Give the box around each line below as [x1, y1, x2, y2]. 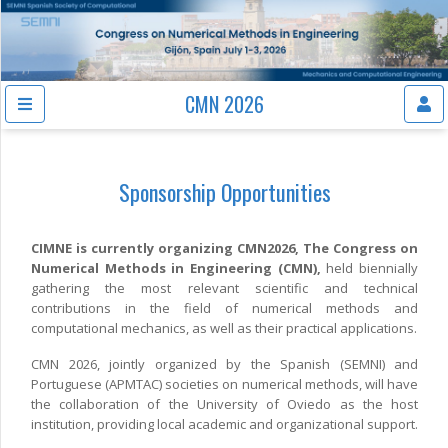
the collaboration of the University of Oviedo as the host [31, 395, 418, 414]
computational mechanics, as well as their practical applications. [31, 319, 417, 338]
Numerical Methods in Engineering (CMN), [31, 259, 321, 278]
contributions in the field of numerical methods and [31, 299, 418, 318]
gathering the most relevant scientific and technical [31, 279, 418, 298]
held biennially [320, 259, 419, 278]
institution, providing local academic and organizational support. [31, 415, 418, 434]
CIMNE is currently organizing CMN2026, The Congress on [31, 239, 418, 258]
